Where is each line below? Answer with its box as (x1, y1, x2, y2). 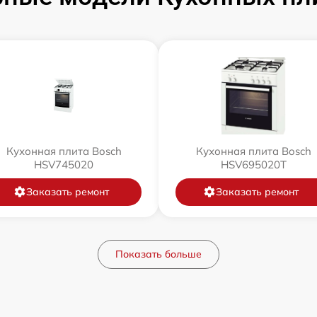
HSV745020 (34, 157, 93, 171)
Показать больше (115, 247, 202, 260)
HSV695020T (220, 157, 287, 171)
